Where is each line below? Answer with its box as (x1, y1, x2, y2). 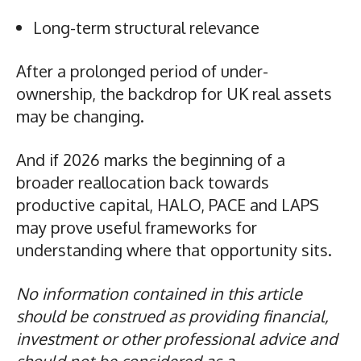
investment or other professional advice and (16, 327, 338, 349)
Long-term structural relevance (33, 16, 263, 38)
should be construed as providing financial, (16, 305, 329, 326)
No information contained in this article (16, 282, 302, 304)
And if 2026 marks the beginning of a (16, 148, 285, 170)
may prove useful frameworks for (16, 216, 257, 238)
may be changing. (16, 105, 148, 127)
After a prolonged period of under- (16, 60, 268, 81)
